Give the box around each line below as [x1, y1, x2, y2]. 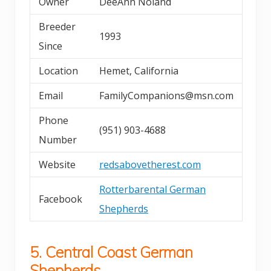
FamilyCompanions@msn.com [99, 89, 233, 103]
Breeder [39, 20, 76, 34]
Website [39, 158, 76, 172]
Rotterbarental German [99, 183, 206, 197]
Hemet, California [99, 64, 178, 78]
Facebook [39, 192, 82, 206]
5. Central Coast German [30, 243, 193, 262]
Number [39, 133, 77, 147]
